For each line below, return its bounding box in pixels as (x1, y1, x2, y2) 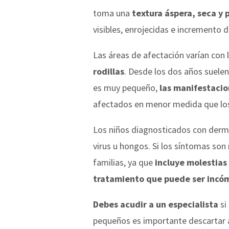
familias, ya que (93, 156, 155, 168)
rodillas (93, 65, 124, 77)
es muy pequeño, (93, 81, 159, 94)
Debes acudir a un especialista (93, 198, 218, 210)
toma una (93, 7, 132, 19)
